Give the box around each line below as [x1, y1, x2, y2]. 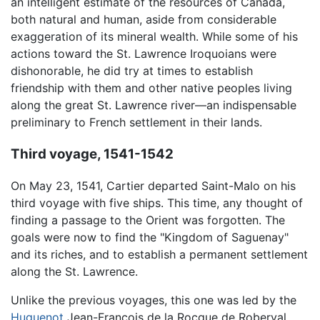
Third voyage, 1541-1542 [11, 145, 174, 162]
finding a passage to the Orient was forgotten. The [11, 213, 285, 228]
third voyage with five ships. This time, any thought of [11, 196, 303, 211]
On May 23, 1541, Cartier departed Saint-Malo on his [11, 179, 296, 194]
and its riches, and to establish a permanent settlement [11, 247, 308, 262]
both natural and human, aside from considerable [11, 12, 276, 27]
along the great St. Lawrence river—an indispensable [11, 98, 296, 113]
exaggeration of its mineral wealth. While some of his [11, 29, 298, 44]
